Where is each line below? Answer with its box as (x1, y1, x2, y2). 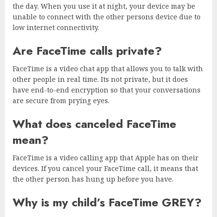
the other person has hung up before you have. (13, 174, 173, 184)
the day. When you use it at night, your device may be (13, 1, 195, 11)
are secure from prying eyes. (13, 96, 109, 106)
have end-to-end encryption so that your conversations (13, 85, 201, 95)
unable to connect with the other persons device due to (13, 12, 201, 22)
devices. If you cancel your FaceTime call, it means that (13, 164, 198, 173)
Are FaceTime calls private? (13, 42, 162, 60)
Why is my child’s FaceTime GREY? (13, 194, 201, 211)
